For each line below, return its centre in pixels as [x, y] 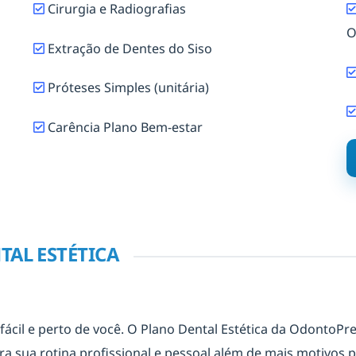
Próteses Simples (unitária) [127, 88]
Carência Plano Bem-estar [126, 127]
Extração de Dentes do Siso [129, 48]
